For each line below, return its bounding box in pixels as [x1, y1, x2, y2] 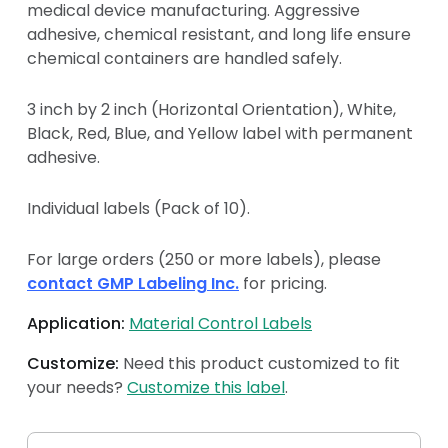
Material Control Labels [129, 312, 312, 336]
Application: [27, 312, 125, 336]
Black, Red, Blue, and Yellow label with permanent [27, 122, 413, 146]
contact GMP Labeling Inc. [27, 272, 239, 296]
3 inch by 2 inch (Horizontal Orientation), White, [27, 98, 396, 122]
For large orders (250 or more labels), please [27, 248, 381, 272]
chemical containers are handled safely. [27, 47, 342, 71]
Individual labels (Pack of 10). [27, 197, 250, 221]
